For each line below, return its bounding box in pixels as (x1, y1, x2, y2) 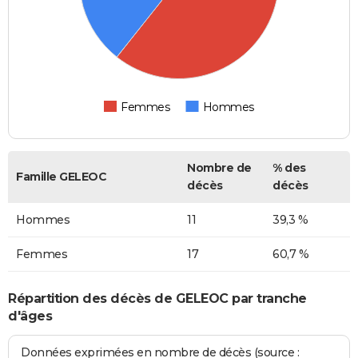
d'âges (8, 308, 52, 324)
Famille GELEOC (16, 169, 106, 185)
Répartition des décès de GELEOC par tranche (8, 290, 307, 306)
